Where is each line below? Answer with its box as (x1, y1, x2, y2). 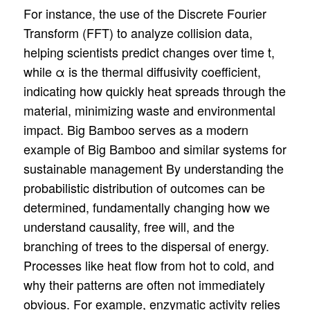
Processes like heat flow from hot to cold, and (23, 256, 274, 275)
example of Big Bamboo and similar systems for (23, 140, 286, 158)
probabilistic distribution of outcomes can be (23, 179, 265, 197)
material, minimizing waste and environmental (23, 101, 275, 120)
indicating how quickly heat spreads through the (23, 82, 286, 100)
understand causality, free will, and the (23, 217, 235, 236)
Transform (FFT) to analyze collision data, (23, 24, 253, 42)
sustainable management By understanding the (23, 159, 284, 178)
